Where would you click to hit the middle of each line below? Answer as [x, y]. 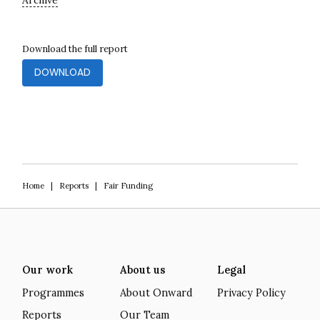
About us [142, 270]
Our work [47, 270]
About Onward [156, 292]
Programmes [53, 292]
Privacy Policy [252, 292]
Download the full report [75, 49]
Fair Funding [128, 186]
